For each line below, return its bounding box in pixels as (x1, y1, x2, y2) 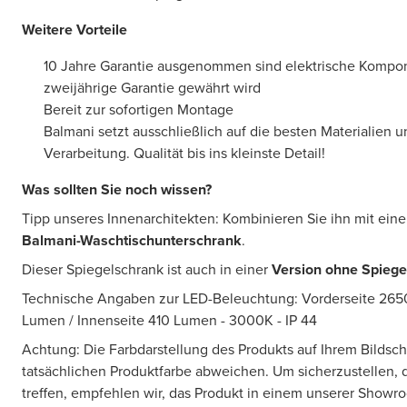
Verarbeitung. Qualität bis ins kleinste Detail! (44, 143, 325, 164)
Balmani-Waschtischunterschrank (22, 230, 242, 252)
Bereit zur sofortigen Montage (44, 99, 233, 121)
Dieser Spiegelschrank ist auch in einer (22, 259, 272, 281)
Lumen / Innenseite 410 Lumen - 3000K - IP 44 (22, 310, 317, 332)
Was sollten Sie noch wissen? (22, 179, 212, 201)
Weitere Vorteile (22, 19, 127, 41)
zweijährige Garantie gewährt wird (44, 77, 261, 99)
